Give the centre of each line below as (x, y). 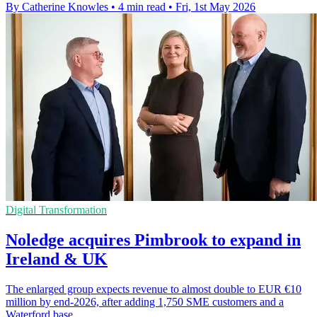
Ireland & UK (57, 259)
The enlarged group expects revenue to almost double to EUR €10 (154, 289)
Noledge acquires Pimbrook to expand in (153, 240)
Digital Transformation (56, 209)
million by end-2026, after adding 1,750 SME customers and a (145, 301)
